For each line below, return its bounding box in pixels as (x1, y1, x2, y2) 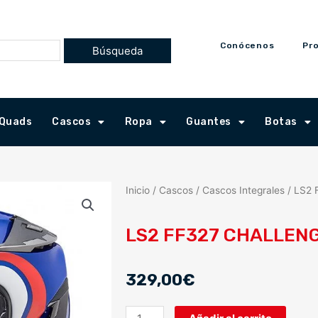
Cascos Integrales (202, 185, 285, 196)
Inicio (125, 185, 150, 196)
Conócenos (219, 40, 275, 50)
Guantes (186, 116, 231, 128)
